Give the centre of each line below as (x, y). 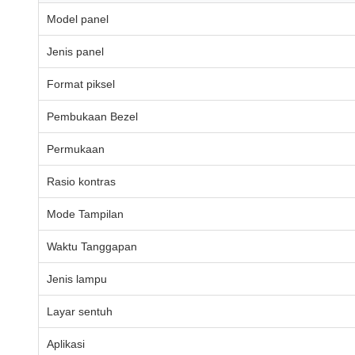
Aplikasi (66, 344)
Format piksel (81, 84)
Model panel (78, 19)
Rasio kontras (81, 181)
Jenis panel (75, 52)
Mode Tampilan (85, 214)
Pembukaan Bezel (92, 116)
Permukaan (76, 149)
